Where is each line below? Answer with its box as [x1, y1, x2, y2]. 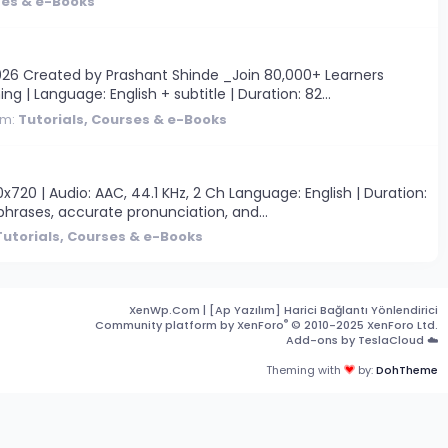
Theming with [266, 361, 344, 378]
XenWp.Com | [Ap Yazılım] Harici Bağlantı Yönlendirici [129, 301, 438, 318]
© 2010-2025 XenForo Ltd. [291, 316, 438, 333]
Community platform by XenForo [95, 316, 284, 333]
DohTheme [376, 361, 438, 378]
